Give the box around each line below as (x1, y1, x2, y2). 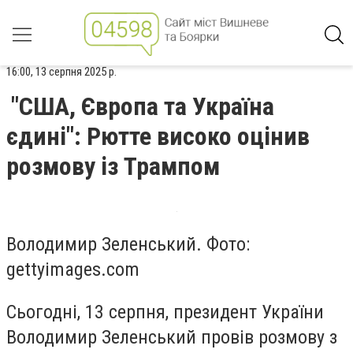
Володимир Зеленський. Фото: (6, 233, 250, 255)
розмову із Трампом (6, 151, 220, 181)
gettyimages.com (6, 258, 139, 281)
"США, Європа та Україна (11, 91, 274, 121)
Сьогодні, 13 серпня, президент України (6, 300, 324, 323)
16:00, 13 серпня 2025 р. (6, 65, 117, 79)
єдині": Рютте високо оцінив (6, 121, 310, 151)
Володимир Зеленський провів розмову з (6, 325, 337, 348)
